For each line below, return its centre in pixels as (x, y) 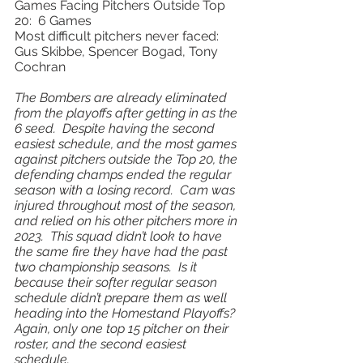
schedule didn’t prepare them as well (122, 298)
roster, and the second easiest (102, 344)
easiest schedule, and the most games (127, 144)
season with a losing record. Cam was (126, 190)
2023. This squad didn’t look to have (120, 236)
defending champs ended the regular (124, 175)
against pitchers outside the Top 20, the (128, 159)
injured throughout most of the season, (127, 205)
